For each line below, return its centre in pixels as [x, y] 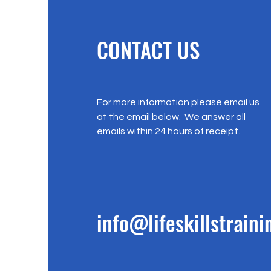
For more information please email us [178, 102]
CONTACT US [148, 49]
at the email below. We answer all [171, 116]
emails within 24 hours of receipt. [168, 131]
